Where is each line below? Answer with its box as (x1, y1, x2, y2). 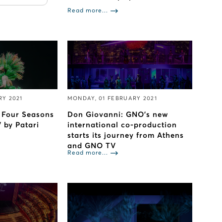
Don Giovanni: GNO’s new (67, 111, 168, 119)
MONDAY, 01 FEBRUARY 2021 (67, 96, 157, 102)
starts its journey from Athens (67, 132, 184, 140)
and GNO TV (67, 142, 116, 150)
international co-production (67, 121, 177, 129)
